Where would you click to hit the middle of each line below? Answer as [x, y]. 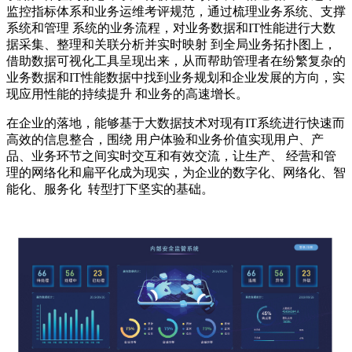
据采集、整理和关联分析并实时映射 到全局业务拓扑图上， [171, 44]
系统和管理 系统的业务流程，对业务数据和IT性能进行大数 [171, 27]
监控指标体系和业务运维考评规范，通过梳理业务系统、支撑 [176, 11]
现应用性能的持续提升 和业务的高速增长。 [127, 93]
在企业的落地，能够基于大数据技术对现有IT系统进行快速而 [176, 123]
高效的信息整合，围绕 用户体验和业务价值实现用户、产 [165, 139]
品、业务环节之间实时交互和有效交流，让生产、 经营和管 [171, 156]
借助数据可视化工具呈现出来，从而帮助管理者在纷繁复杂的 [176, 60]
